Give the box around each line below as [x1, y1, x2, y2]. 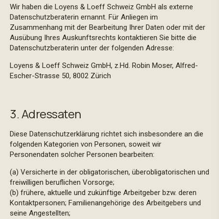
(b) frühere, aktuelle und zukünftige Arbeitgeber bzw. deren [10, 188, 197, 197]
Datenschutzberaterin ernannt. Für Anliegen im [10, 13, 158, 22]
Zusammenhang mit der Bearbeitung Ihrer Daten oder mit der [10, 23, 205, 32]
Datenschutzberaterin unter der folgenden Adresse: [10, 44, 176, 52]
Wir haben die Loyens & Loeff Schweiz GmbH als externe [10, 2, 193, 11]
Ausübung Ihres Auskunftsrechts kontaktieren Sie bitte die [10, 33, 197, 42]
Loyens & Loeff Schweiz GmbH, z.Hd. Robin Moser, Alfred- [10, 61, 198, 70]
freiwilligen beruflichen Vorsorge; [10, 178, 114, 187]
